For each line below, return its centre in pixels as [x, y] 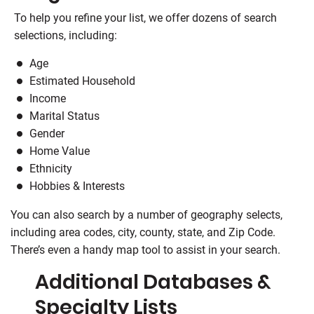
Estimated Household [82, 81]
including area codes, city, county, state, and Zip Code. [143, 232]
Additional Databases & [153, 282]
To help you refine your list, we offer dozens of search [145, 18]
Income [48, 98]
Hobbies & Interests [77, 186]
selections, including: [66, 35]
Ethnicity [51, 169]
